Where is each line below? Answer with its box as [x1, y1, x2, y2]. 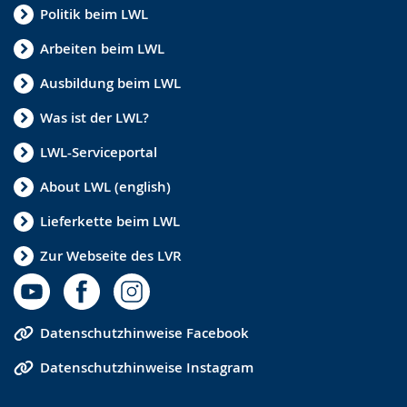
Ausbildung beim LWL [40, 74, 181, 94]
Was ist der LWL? [40, 108, 149, 128]
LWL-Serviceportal [40, 143, 157, 163]
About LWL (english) [40, 177, 171, 197]
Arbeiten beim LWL [40, 39, 164, 59]
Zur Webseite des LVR [40, 246, 182, 266]
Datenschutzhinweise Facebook [40, 323, 249, 343]
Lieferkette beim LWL [40, 212, 180, 232]
